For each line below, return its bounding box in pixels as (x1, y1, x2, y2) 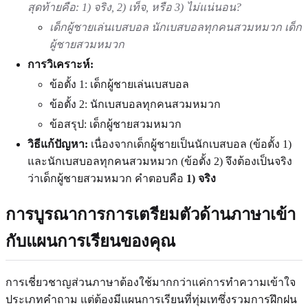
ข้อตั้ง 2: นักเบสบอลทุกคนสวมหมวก (49, 98, 221, 111)
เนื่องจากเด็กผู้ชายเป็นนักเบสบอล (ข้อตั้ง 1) (88, 138, 291, 151)
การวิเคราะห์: (27, 58, 93, 71)
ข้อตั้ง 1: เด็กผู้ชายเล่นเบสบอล (49, 78, 189, 91)
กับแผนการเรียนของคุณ (5, 232, 175, 251)
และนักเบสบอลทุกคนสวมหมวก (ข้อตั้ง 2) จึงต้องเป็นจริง (27, 155, 292, 168)
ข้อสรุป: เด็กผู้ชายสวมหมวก (49, 118, 181, 131)
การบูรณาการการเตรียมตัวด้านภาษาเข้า (5, 206, 296, 224)
